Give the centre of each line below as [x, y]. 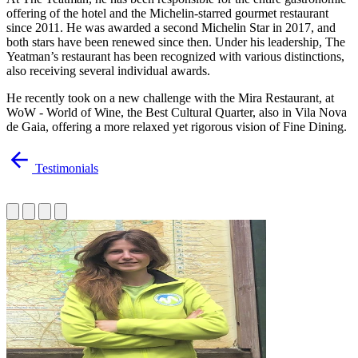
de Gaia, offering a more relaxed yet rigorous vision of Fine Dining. [177, 127]
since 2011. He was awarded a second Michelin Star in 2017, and [171, 28]
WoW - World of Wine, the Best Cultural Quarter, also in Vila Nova [177, 113]
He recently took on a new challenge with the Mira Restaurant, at [170, 98]
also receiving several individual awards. [108, 71]
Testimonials [67, 169]
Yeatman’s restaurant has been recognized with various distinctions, [175, 57]
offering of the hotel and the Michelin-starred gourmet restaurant [167, 14]
